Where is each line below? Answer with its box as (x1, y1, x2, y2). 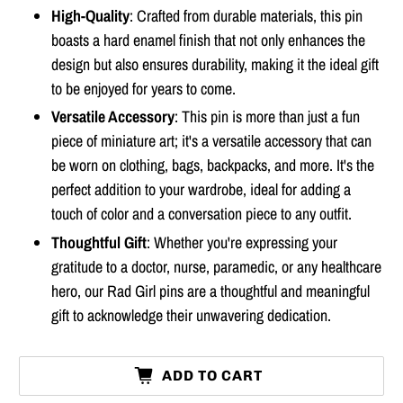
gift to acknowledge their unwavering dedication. (51, 303, 332, 327)
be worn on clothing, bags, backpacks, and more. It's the (51, 154, 375, 177)
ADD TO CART (162, 367, 264, 385)
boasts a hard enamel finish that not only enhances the (51, 28, 366, 51)
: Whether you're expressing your (147, 230, 338, 254)
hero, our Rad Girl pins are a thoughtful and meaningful (51, 279, 371, 302)
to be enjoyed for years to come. (51, 76, 237, 100)
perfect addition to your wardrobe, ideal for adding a (51, 178, 352, 201)
